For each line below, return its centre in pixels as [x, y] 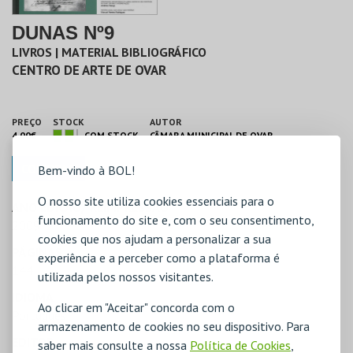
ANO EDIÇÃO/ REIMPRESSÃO [90, 207]
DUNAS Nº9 [63, 33]
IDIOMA [33, 297]
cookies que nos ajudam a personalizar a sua [154, 239]
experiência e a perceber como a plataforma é [159, 258]
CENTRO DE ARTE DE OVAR [89, 70]
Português [39, 315]
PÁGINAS [37, 252]
